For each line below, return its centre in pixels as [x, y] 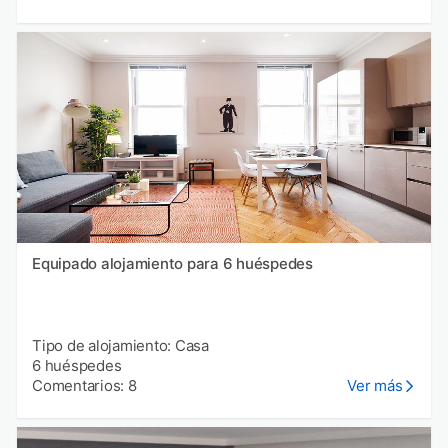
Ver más [375, 385]
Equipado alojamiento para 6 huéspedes [172, 263]
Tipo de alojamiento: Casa [120, 345]
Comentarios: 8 [84, 385]
